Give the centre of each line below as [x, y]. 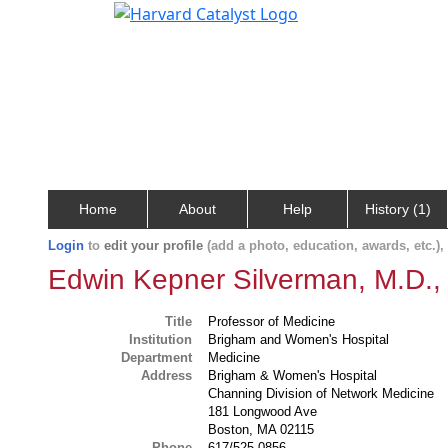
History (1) [397, 209]
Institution [161, 339]
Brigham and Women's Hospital [299, 339]
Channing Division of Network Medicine [321, 393]
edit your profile [153, 245]
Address [167, 375]
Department [157, 357]
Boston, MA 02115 [261, 429]
